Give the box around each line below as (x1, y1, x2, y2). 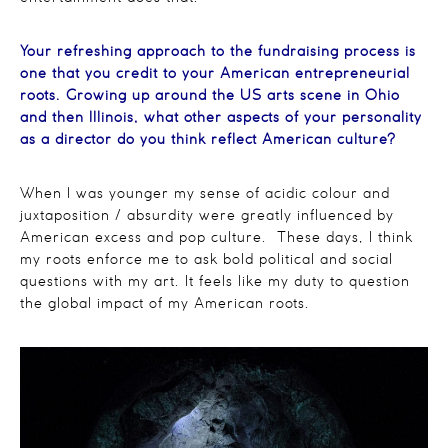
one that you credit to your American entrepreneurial (20, 67, 410, 81)
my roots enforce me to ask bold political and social (20, 253, 393, 267)
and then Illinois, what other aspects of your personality (20, 111, 422, 125)
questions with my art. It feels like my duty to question (20, 275, 410, 289)
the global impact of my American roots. (20, 297, 310, 311)
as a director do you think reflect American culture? (20, 133, 396, 147)
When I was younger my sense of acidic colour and (20, 187, 390, 201)
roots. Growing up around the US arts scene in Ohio (20, 89, 400, 103)
